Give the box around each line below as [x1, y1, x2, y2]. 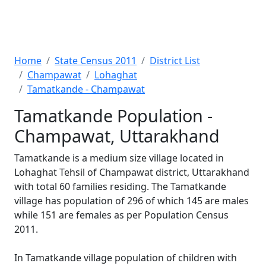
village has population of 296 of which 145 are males [14, 194, 249, 207]
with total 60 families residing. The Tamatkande [14, 180, 226, 193]
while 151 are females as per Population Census [14, 208, 229, 221]
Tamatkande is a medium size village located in [14, 151, 224, 164]
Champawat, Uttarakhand [14, 124, 220, 147]
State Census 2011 [55, 54, 137, 67]
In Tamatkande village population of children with [14, 251, 237, 264]
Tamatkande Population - [14, 104, 213, 127]
